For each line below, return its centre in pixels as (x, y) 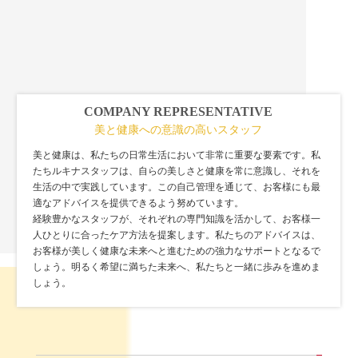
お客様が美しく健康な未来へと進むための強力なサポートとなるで (177, 251)
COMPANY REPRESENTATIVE (179, 112)
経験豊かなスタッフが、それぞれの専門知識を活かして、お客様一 (177, 219)
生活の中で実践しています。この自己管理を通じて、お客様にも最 (177, 187)
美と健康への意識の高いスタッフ (179, 130)
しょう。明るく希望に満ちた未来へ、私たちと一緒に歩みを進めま (177, 267)
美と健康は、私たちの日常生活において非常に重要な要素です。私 (177, 155)
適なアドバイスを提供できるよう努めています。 (139, 203)
